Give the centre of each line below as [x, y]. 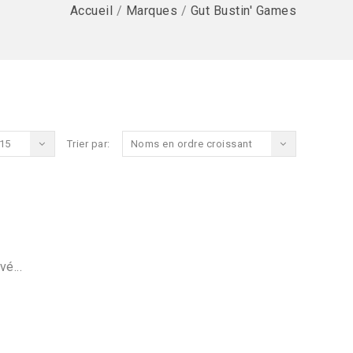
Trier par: [88, 144]
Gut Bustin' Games [243, 11]
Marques [151, 11]
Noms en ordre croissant [191, 144]
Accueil [91, 11]
